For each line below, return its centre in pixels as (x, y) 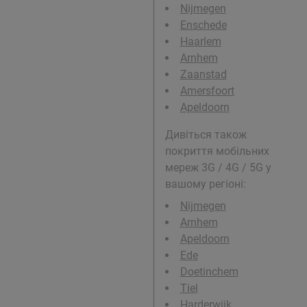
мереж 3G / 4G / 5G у (218, 168)
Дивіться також (206, 135)
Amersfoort (207, 91)
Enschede (203, 25)
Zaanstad (203, 75)
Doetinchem (209, 272)
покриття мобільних (217, 151)
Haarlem (200, 42)
